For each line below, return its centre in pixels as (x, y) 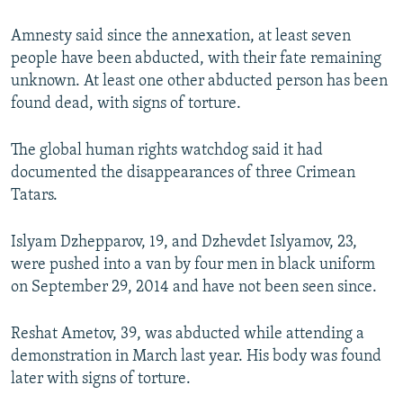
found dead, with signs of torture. (126, 104)
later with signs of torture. (101, 380)
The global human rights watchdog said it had (167, 151)
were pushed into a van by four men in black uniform (193, 265)
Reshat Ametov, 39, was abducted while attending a (188, 335)
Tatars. (34, 196)
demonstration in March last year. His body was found (196, 357)
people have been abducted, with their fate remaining (196, 59)
